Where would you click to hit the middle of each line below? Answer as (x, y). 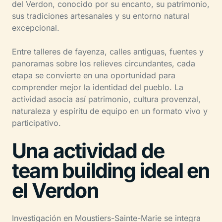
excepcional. (36, 28)
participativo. (36, 123)
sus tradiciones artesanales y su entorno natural (101, 16)
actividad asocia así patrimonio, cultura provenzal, (106, 99)
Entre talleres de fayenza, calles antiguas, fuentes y (108, 51)
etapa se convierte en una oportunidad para (94, 75)
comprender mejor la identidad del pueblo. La (98, 87)
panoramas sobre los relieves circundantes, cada (104, 63)
